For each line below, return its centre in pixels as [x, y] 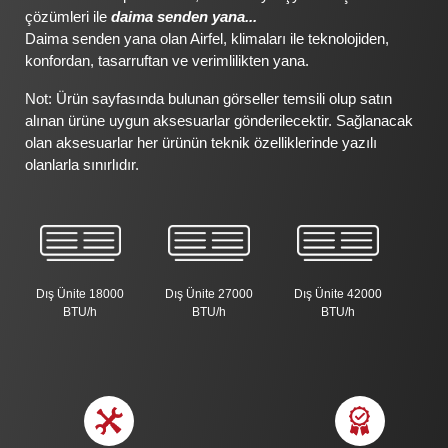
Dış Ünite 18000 [80, 293]
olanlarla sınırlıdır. [82, 164]
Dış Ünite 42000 [337, 293]
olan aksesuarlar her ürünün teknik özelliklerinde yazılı [201, 142]
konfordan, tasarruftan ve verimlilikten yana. [167, 60]
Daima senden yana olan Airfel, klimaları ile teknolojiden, [207, 38]
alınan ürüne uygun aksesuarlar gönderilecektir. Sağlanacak [219, 120]
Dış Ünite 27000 [209, 293]
